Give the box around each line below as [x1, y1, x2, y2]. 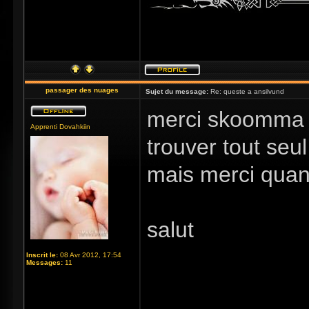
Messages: [26, 259, 63, 266]
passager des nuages [46, 86, 119, 94]
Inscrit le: [26, 251, 58, 259]
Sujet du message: [146, 88, 208, 95]
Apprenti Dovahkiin [30, 123, 90, 130]
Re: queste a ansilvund [208, 88, 284, 95]
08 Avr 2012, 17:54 [58, 251, 121, 259]
